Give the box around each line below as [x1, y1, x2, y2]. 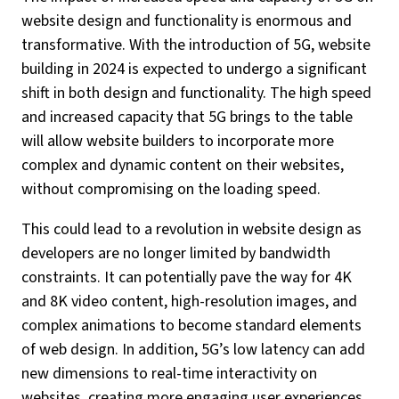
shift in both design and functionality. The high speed [21, 82, 371, 104]
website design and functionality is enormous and [21, 10, 352, 32]
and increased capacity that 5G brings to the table [21, 106, 353, 128]
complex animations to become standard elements [21, 314, 362, 337]
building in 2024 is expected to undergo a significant [21, 58, 367, 80]
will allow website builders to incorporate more [21, 130, 334, 152]
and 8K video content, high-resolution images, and [21, 290, 357, 313]
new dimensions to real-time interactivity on [21, 362, 317, 385]
